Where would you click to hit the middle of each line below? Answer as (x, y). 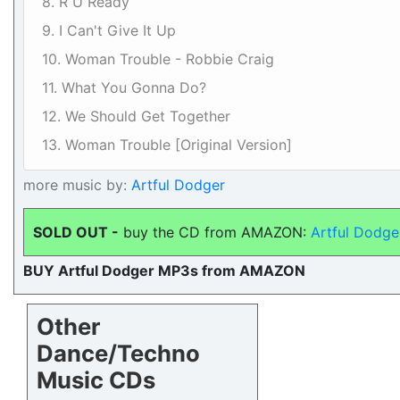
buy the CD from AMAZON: (215, 232)
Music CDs (96, 380)
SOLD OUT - (76, 232)
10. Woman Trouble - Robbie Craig (158, 59)
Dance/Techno (118, 353)
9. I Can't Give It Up (109, 30)
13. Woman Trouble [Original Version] (167, 145)
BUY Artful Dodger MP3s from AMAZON (164, 271)
